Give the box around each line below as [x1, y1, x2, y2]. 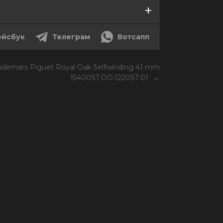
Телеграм [52, 32, 90, 41]
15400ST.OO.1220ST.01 [70, 73, 150, 82]
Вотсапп [117, 32, 149, 41]
